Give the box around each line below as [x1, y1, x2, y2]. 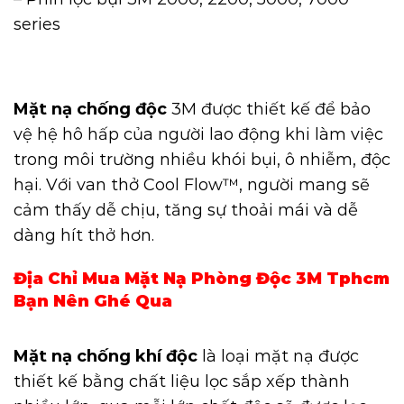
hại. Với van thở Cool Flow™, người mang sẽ [14, 175, 370, 196]
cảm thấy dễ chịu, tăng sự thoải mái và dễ [14, 200, 358, 221]
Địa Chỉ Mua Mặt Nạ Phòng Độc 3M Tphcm [14, 269, 390, 289]
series [14, 14, 60, 34]
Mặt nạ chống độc [14, 99, 167, 120]
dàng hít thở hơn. [14, 225, 154, 246]
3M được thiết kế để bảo [167, 99, 371, 120]
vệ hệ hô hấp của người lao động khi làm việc [14, 124, 383, 145]
